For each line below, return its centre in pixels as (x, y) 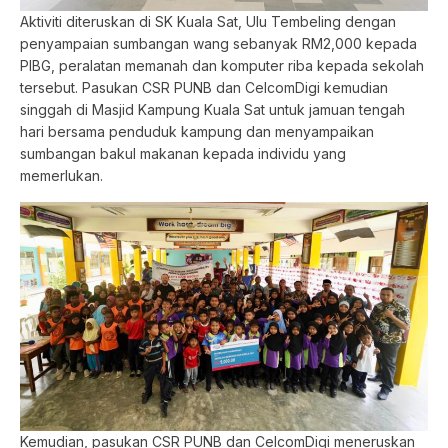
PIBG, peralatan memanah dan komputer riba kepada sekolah (222, 66)
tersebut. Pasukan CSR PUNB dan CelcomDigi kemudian (204, 88)
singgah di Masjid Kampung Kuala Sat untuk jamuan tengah (212, 110)
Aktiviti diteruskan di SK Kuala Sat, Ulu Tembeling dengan (208, 22)
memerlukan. (61, 176)
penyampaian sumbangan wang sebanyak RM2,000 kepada (218, 44)
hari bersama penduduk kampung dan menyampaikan (197, 132)
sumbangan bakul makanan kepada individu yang (183, 154)
